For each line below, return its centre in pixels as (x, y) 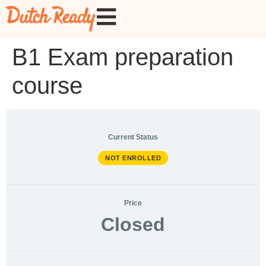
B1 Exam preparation (123, 57)
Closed (133, 224)
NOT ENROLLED (133, 158)
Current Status (133, 137)
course (47, 85)
